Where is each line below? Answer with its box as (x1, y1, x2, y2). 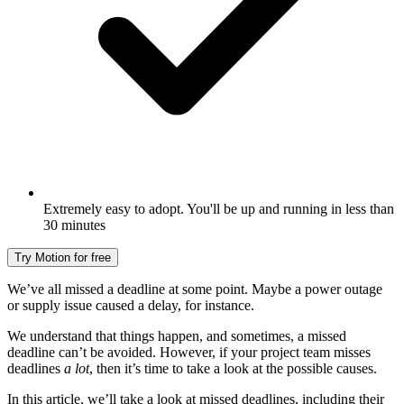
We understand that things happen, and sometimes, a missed (7, 327, 346, 344)
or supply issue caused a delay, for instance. (7, 297, 254, 313)
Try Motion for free (14, 250, 111, 264)
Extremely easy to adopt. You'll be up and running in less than (43, 200, 394, 216)
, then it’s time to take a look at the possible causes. (89, 360, 377, 376)
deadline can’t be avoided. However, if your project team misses (7, 344, 371, 360)
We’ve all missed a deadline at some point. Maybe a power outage (7, 280, 382, 297)
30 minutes (43, 216, 106, 233)
